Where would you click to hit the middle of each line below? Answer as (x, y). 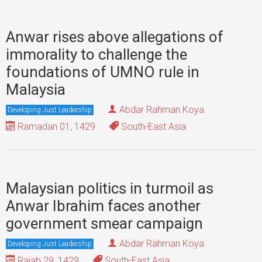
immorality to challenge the (96, 54)
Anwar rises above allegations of (115, 37)
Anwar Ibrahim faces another (103, 206)
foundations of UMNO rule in (103, 72)
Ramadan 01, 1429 (55, 127)
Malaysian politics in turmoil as (110, 188)
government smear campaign (104, 223)
